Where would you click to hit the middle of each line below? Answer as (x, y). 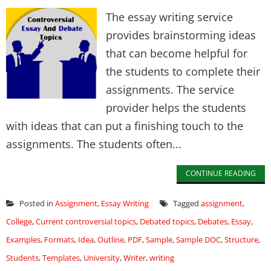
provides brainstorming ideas (181, 35)
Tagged (186, 203)
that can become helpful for (177, 53)
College (19, 221)
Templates (61, 258)
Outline (111, 240)
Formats (59, 240)
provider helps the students (176, 108)
